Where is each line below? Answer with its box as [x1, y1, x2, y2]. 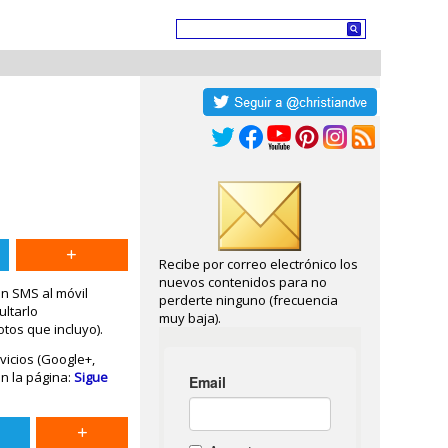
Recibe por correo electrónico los [159, 255, 359, 273]
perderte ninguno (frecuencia [159, 291, 339, 309]
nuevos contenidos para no [159, 273, 328, 291]
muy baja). [159, 309, 222, 327]
